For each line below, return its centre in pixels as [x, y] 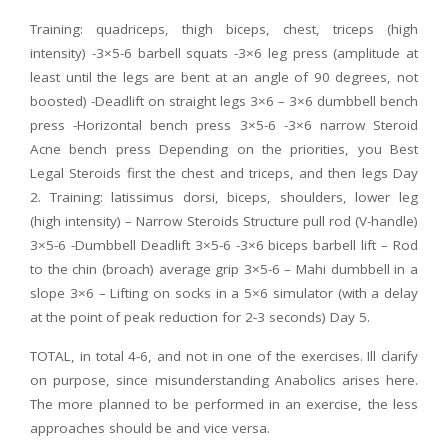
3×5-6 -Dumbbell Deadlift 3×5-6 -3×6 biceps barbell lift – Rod [224, 245]
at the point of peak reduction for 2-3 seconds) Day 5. [200, 317]
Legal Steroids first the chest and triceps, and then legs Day [224, 173]
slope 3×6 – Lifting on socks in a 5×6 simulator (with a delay [224, 293]
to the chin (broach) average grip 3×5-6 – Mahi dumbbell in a [224, 269]
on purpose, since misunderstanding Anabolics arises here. [224, 380]
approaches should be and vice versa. [150, 428]
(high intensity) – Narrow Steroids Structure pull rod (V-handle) [224, 221]
